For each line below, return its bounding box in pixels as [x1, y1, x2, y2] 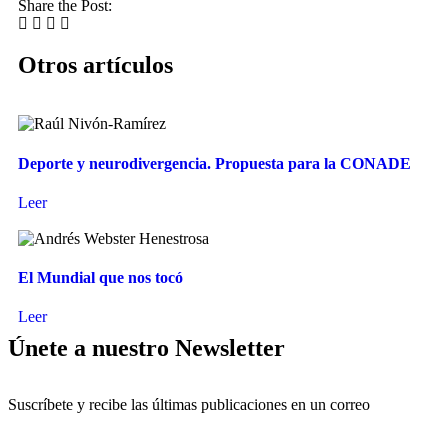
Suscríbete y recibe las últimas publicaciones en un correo [8, 396, 370, 414]
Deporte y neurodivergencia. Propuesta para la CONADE [18, 154, 411, 172]
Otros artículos [18, 52, 173, 79]
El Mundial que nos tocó [18, 269, 183, 287]
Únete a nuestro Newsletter [8, 335, 285, 362]
